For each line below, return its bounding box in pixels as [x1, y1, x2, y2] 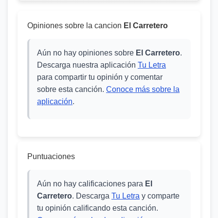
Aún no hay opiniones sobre [37, 49, 136, 57]
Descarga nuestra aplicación [37, 61, 138, 69]
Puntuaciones [27, 152, 75, 161]
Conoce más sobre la [106, 85, 180, 93]
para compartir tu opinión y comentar [37, 73, 163, 81]
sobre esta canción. [37, 85, 106, 93]
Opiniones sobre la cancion [27, 21, 124, 30]
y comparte [140, 192, 180, 200]
